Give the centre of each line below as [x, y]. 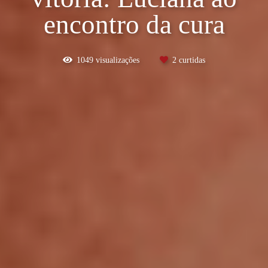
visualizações [118, 60]
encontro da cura [134, 24]
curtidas [191, 60]
